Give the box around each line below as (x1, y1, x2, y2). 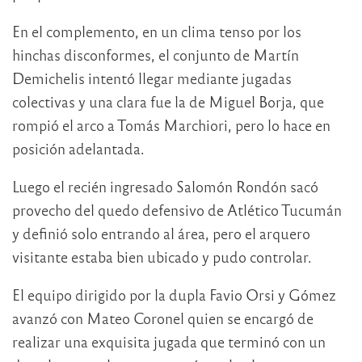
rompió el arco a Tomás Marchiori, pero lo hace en (12, 115, 330, 134)
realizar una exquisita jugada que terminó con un (12, 331, 326, 351)
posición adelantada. (12, 138, 145, 158)
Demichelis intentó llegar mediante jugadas (12, 68, 292, 87)
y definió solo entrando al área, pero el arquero (12, 223, 310, 242)
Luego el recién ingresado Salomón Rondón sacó (12, 176, 318, 196)
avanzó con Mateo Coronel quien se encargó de (12, 308, 314, 327)
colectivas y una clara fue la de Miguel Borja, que (12, 91, 324, 111)
